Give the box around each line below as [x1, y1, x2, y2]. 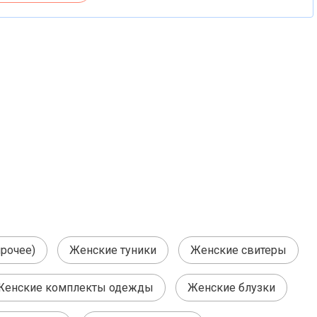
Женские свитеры [190, 243, 287, 257]
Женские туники [69, 243, 156, 257]
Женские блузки [188, 281, 275, 294]
